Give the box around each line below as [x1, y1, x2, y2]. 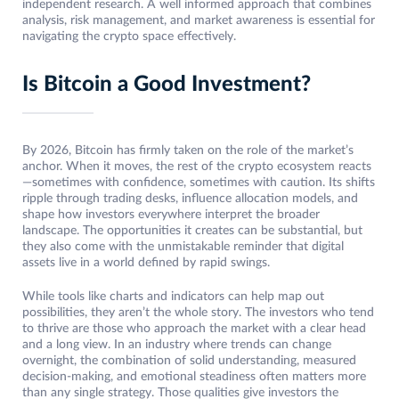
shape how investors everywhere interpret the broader [22, 208, 320, 222]
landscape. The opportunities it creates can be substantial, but [22, 224, 362, 238]
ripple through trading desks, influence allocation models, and [22, 192, 358, 206]
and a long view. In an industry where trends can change [22, 338, 331, 352]
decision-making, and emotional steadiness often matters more [22, 370, 366, 384]
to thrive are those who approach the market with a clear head [22, 322, 366, 336]
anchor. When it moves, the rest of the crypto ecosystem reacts [22, 160, 371, 174]
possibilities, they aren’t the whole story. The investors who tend [22, 306, 374, 320]
